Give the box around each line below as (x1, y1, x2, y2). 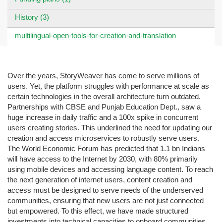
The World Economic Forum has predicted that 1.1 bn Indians (7, 144, 205, 153)
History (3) (15, 13, 49, 22)
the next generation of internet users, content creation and (7, 175, 192, 184)
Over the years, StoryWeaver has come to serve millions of (7, 71, 199, 80)
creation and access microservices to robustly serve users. (7, 134, 199, 143)
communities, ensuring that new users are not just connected (7, 196, 204, 205)
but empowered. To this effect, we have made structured (7, 207, 188, 216)
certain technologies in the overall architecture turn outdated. (7, 92, 201, 101)
